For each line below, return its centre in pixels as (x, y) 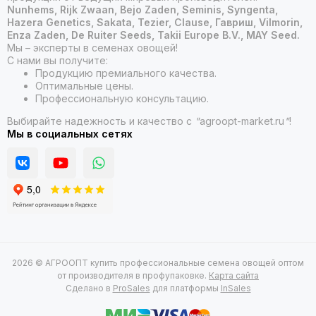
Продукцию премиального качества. (126, 73)
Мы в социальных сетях (70, 134)
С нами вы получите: (57, 61)
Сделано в (89, 288)
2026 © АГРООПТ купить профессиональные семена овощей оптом (158, 263)
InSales (236, 288)
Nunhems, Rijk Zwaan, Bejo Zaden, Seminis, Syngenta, (142, 10)
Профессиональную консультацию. (122, 99)
